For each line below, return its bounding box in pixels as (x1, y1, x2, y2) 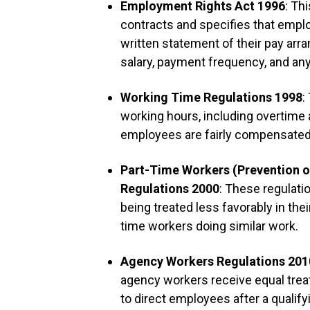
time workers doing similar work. (120, 219, 299, 233)
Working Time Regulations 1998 (120, 90, 303, 104)
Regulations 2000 (120, 181, 220, 196)
